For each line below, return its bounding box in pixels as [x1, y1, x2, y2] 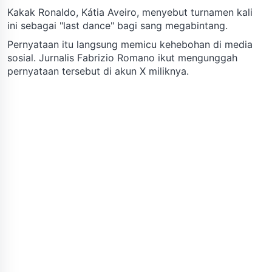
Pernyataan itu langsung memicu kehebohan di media [7, 38, 253, 50]
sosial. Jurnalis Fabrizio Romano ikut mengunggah [7, 51, 237, 64]
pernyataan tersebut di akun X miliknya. [7, 64, 189, 77]
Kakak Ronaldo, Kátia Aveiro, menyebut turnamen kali [7, 5, 253, 18]
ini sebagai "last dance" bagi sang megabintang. [7, 19, 228, 32]
